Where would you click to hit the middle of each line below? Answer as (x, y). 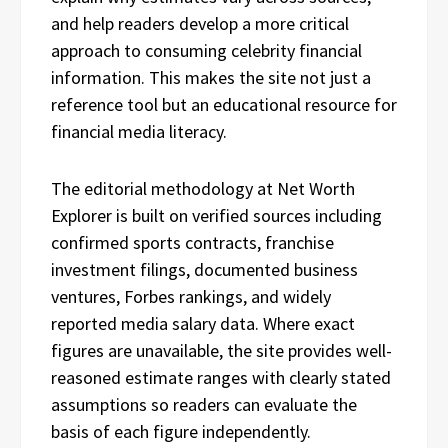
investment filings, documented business (204, 269)
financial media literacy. (139, 131)
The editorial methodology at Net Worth (203, 188)
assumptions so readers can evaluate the (204, 404)
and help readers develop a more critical (200, 23)
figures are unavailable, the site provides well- (221, 350)
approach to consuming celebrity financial (206, 50)
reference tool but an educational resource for (224, 104)
